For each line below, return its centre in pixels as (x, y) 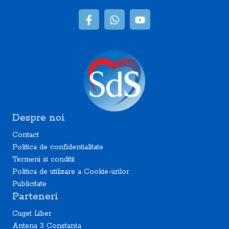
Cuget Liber (32, 214)
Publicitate (29, 184)
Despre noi (39, 118)
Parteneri (35, 197)
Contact (26, 135)
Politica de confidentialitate (58, 147)
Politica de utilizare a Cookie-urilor (71, 172)
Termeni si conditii (43, 160)
